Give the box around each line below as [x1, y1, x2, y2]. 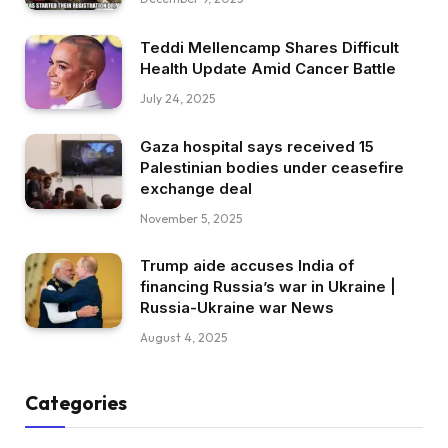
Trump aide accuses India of [140, 256, 354, 276]
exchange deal [140, 179, 252, 199]
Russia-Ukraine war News [140, 298, 334, 318]
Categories [25, 391, 127, 416]
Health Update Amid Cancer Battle [140, 58, 396, 78]
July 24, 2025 [140, 90, 215, 106]
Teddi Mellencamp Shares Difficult [140, 37, 399, 57]
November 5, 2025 [140, 211, 242, 227]
